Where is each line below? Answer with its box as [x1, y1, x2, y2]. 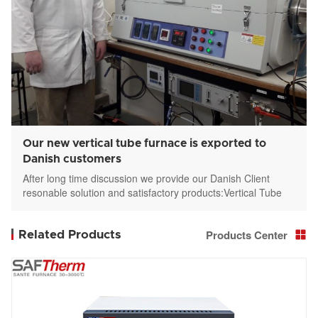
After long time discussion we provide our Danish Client [23, 170, 270, 185]
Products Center [206, 226, 287, 243]
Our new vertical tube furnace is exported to [23, 137, 266, 149]
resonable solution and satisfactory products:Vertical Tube [23, 185, 282, 199]
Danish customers [23, 153, 121, 165]
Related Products [18, 228, 121, 241]
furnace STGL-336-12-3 [23, 199, 128, 214]
